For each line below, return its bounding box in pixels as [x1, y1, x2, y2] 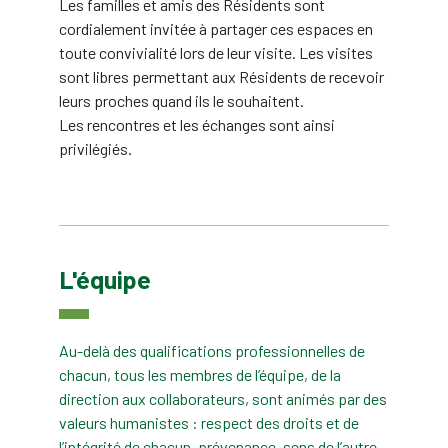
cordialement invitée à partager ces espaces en [59, 19, 373, 38]
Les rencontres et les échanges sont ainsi [59, 115, 335, 134]
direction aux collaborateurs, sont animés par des [59, 388, 387, 408]
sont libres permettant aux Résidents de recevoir [59, 67, 384, 86]
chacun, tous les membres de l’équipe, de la [59, 364, 341, 384]
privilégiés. [59, 139, 132, 158]
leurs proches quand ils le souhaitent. [59, 91, 304, 110]
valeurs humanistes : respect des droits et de [59, 412, 359, 432]
